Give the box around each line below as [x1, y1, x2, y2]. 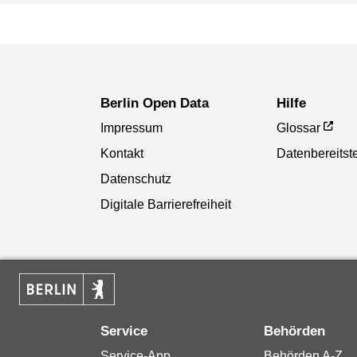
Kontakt [100, 147, 143, 161]
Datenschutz [100, 172, 171, 186]
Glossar [277, 121, 321, 135]
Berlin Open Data [100, 96, 209, 112]
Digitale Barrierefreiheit [100, 198, 231, 212]
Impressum [100, 121, 163, 135]
